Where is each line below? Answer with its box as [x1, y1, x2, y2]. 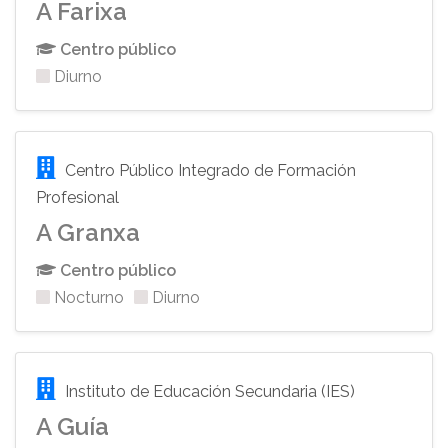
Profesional [36, 188, 119, 207]
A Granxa [36, 218, 140, 247]
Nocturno [50, 288, 124, 307]
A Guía [36, 412, 109, 441]
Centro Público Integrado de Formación [61, 161, 356, 180]
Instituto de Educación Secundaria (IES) [61, 382, 355, 401]
